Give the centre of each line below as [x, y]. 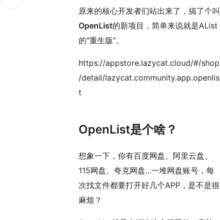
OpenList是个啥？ [128, 130]
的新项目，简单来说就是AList [165, 26]
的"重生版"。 [101, 41]
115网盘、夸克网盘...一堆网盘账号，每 [146, 171]
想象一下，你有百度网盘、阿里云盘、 [145, 156]
